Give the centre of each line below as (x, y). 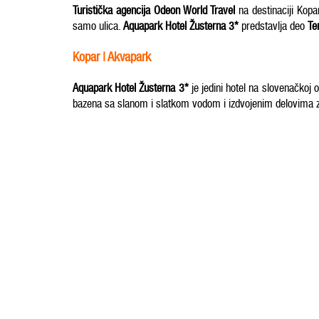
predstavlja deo (273, 26)
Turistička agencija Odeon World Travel (154, 10)
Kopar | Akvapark (112, 57)
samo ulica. (98, 26)
